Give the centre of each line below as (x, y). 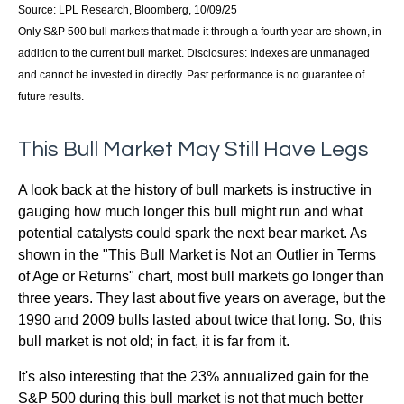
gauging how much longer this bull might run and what (190, 212)
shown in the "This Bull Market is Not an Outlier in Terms (197, 255)
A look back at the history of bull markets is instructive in (195, 190)
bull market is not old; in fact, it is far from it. (154, 342)
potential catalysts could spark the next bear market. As (193, 234)
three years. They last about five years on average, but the (202, 298)
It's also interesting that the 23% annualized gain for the (193, 377)
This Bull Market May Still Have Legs (193, 150)
